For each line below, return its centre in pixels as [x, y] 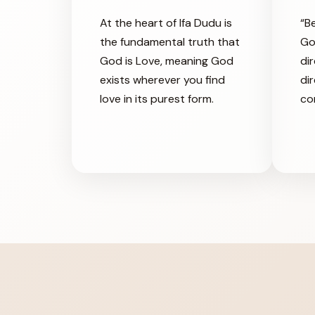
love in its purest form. [157, 98]
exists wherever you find [162, 79]
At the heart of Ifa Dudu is [166, 22]
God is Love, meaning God [167, 60]
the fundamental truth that [170, 41]
